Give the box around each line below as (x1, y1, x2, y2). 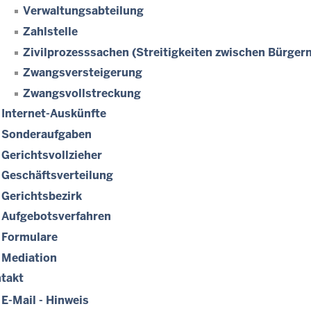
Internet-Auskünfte (1, 106, 106, 121)
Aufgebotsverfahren (1, 209, 111, 224)
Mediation (1, 250, 57, 265)
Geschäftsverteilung (1, 168, 113, 183)
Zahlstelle (23, 24, 78, 39)
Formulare (1, 229, 58, 244)
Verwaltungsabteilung (23, 3, 144, 19)
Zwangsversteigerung (23, 65, 142, 81)
